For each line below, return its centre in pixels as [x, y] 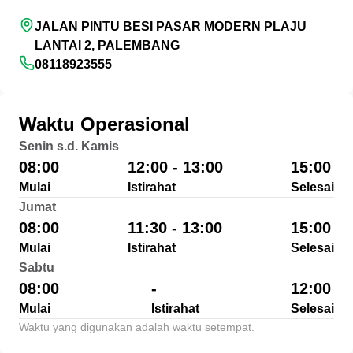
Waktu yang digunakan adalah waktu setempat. [137, 327]
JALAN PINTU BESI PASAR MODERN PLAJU [171, 26]
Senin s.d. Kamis [69, 146]
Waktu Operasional [104, 124]
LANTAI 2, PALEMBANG [107, 45]
